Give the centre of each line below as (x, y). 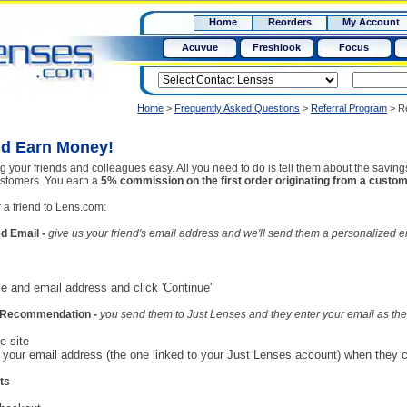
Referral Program (349, 108)
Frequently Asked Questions (237, 108)
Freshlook (277, 47)
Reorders (290, 22)
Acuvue (199, 47)
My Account (371, 22)
